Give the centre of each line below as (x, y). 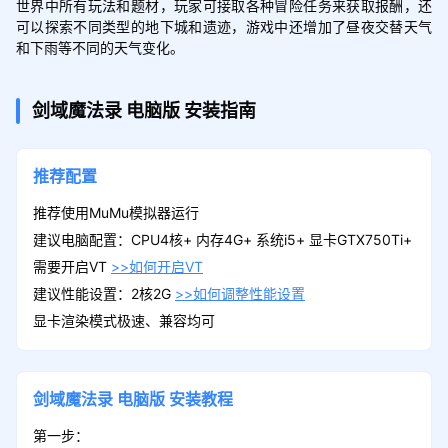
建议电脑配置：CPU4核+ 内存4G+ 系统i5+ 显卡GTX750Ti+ (222, 239)
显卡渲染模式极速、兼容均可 (123, 320)
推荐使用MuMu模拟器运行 (115, 212)
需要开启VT (71, 266)
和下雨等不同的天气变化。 (99, 46)
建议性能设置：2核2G (103, 293)
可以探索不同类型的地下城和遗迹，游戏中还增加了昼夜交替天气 (224, 25)
